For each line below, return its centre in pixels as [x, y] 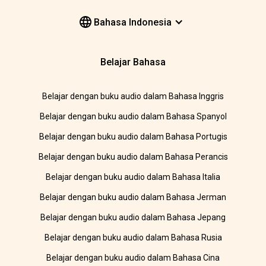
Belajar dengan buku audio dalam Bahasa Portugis [133, 137]
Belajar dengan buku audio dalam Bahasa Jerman [133, 197]
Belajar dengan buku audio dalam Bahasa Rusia [133, 237]
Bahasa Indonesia [132, 22]
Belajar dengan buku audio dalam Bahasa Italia [133, 177]
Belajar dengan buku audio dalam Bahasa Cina [133, 258]
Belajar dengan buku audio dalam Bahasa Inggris [133, 96]
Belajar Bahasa [133, 62]
